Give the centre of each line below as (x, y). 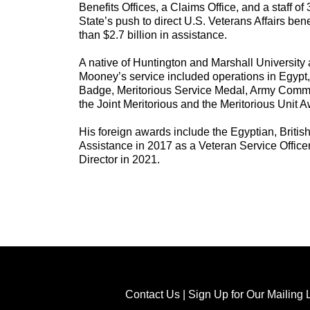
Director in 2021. (119, 160)
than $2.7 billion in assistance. (153, 35)
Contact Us (153, 295)
